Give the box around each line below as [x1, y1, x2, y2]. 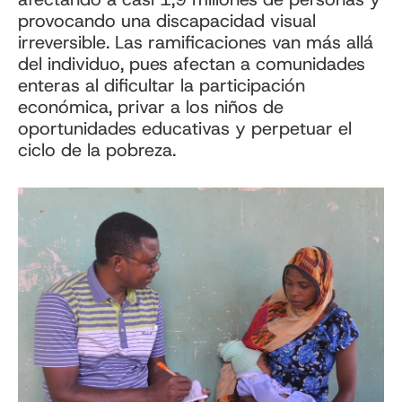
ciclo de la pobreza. [18, 138, 176, 162]
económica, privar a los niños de [18, 95, 284, 119]
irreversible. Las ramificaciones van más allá [18, 31, 373, 55]
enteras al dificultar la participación [18, 74, 305, 98]
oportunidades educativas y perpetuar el [18, 117, 352, 141]
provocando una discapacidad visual [18, 9, 316, 33]
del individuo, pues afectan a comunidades [18, 52, 365, 76]
